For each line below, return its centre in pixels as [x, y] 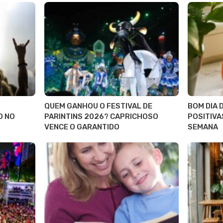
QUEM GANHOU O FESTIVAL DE [98, 106]
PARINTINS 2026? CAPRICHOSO [101, 117]
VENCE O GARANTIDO [82, 127]
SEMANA [203, 127]
